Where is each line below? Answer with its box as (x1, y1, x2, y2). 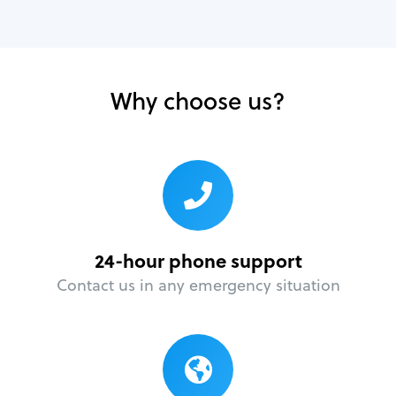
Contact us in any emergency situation (56, 274, 340, 297)
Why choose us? (110, 83, 286, 118)
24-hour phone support (94, 247, 302, 275)
